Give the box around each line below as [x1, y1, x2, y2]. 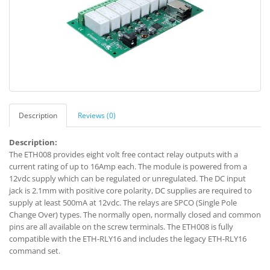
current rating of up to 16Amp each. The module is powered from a [9, 161, 247, 172]
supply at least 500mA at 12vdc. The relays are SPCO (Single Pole [9, 197, 237, 208]
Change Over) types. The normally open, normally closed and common [9, 209, 261, 220]
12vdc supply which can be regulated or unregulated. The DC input [9, 173, 246, 184]
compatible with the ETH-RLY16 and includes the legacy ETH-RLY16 [9, 233, 246, 244]
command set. [9, 245, 60, 256]
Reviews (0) [78, 110, 116, 121]
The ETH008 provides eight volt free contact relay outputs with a [9, 149, 238, 160]
